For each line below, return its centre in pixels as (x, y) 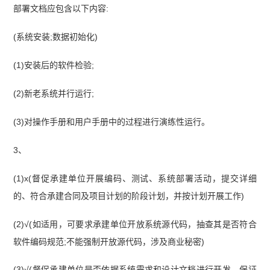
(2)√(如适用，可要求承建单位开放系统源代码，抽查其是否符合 (135, 224)
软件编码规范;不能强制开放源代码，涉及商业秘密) (109, 241)
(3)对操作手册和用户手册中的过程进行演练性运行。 (112, 121)
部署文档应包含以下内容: (61, 9)
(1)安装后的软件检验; (54, 65)
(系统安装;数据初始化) (56, 37)
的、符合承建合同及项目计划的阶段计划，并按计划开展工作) (129, 196)
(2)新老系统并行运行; (54, 93)
